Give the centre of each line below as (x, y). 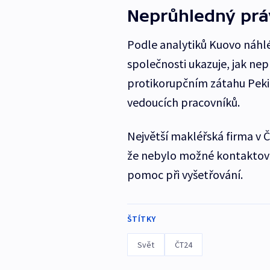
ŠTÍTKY (141, 219)
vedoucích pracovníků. (183, 102)
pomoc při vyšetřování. (185, 175)
